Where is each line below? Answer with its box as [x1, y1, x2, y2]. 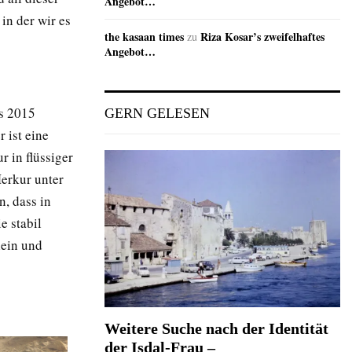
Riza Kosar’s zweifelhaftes [200, 28, 324, 46]
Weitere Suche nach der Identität [104, 320, 328, 338]
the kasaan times [104, 28, 184, 46]
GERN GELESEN [104, 105, 210, 122]
